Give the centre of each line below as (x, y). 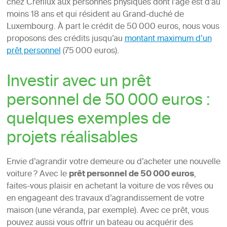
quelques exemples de (88, 120)
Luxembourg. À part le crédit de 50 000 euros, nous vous (113, 27)
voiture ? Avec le (37, 175)
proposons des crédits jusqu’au (65, 39)
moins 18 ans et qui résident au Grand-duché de (95, 15)
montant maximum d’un (168, 39)
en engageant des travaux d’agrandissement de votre (105, 199)
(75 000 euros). (90, 51)
